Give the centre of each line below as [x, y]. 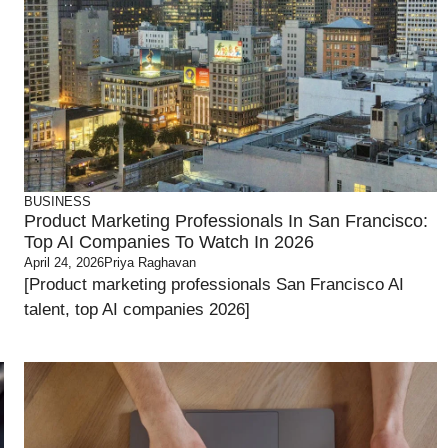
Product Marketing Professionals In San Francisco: [226, 221]
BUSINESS [58, 201]
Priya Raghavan [150, 262]
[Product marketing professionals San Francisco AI [214, 284]
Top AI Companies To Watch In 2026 [169, 242]
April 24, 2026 [64, 262]
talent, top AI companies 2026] [137, 309]
